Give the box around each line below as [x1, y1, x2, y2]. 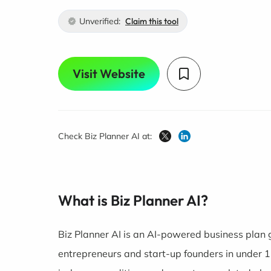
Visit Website [73, 66, 145, 81]
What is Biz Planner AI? [58, 191, 208, 209]
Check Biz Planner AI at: [58, 131, 152, 142]
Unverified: [79, 16, 120, 27]
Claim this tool [125, 16, 178, 27]
